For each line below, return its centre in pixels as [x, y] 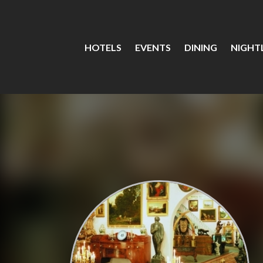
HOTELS [103, 47]
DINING [201, 47]
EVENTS [153, 47]
